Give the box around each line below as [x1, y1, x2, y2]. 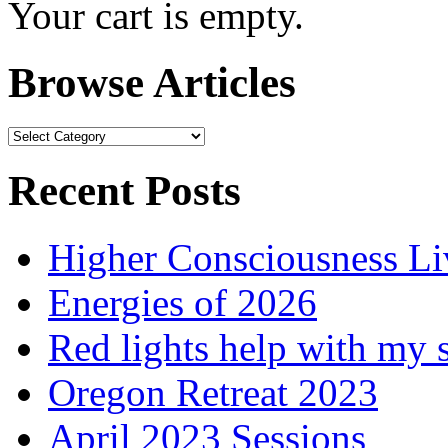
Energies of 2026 [48, 280, 317, 324]
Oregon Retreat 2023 [48, 370, 378, 414]
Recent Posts [8, 166, 241, 214]
